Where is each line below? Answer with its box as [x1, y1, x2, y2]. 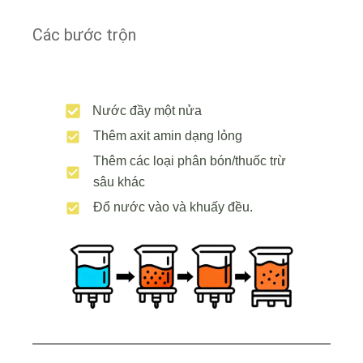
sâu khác [93, 175, 145, 189]
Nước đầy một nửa [92, 104, 202, 117]
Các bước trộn [32, 25, 136, 45]
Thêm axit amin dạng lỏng [93, 129, 242, 143]
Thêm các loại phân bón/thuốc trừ [93, 154, 286, 168]
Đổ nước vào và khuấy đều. [93, 200, 253, 214]
